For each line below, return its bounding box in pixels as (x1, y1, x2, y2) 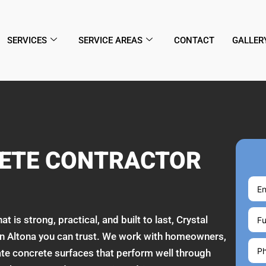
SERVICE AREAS (78, 34, 142, 46)
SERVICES (7, 34, 47, 46)
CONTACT (174, 34, 214, 46)
